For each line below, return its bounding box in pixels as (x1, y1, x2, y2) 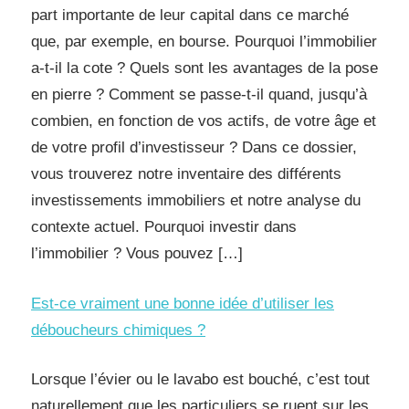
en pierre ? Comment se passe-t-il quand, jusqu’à (31, 86, 367, 103)
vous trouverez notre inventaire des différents (31, 165, 341, 183)
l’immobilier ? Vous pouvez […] (31, 245, 243, 262)
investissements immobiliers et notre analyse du (31, 192, 361, 209)
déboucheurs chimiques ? (31, 320, 205, 339)
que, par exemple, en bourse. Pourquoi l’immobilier (31, 33, 377, 50)
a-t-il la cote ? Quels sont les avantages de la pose (31, 59, 378, 77)
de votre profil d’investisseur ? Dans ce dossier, (31, 139, 357, 156)
